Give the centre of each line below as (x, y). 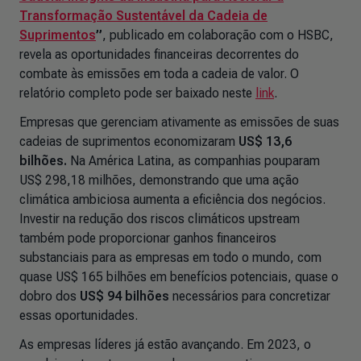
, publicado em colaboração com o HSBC (216, 35)
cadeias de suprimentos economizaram (129, 141)
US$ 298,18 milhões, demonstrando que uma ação (159, 180)
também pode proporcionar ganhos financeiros (148, 238)
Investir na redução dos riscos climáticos (134, 219)
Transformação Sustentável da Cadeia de (143, 16)
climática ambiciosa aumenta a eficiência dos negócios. (172, 199)
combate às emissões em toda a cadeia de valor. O (159, 74)
